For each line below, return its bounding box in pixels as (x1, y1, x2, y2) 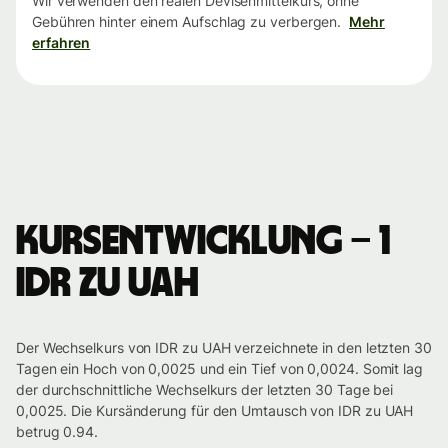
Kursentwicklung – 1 (16, 222, 390, 263)
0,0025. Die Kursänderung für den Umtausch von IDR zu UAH (16, 402, 414, 420)
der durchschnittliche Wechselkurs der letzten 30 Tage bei (16, 381, 394, 399)
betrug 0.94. (16, 423, 98, 441)
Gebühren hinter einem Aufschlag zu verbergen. (32, 13, 342, 31)
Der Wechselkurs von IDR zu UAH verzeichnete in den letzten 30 (16, 339, 432, 357)
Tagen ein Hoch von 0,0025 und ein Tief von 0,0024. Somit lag (16, 360, 423, 378)
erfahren (32, 34, 91, 52)
